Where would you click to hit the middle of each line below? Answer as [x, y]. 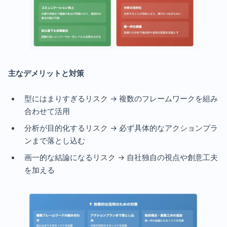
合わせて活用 [47, 111]
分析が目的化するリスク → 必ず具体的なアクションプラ [121, 127]
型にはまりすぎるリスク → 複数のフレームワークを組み [121, 98]
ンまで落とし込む [55, 140]
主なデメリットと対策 [46, 73]
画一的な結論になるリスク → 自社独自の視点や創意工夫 [121, 157]
